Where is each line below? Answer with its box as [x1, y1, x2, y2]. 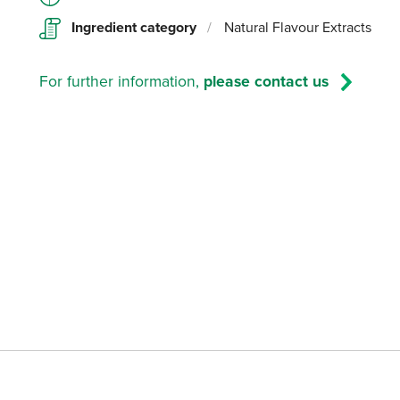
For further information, [39, 70, 204, 93]
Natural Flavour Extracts [221, 17, 372, 37]
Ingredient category [71, 17, 197, 38]
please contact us [204, 70, 329, 93]
